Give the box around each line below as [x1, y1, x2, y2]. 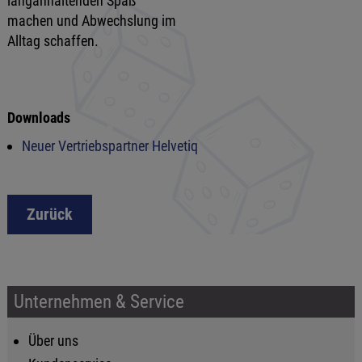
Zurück [26, 205, 73, 225]
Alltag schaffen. [6, 32, 99, 49]
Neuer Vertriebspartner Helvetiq [21, 137, 198, 155]
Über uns [27, 332, 78, 350]
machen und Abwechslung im [6, 11, 176, 29]
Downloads [6, 109, 70, 127]
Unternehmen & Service [13, 291, 184, 313]
